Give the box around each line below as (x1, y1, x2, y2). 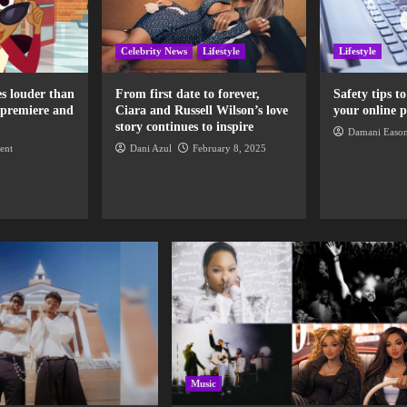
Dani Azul (129, 143, 172, 154)
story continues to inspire (114, 120, 253, 134)
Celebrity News (120, 45, 187, 57)
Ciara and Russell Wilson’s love (114, 104, 288, 118)
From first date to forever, (114, 87, 260, 102)
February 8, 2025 (192, 143, 266, 154)
